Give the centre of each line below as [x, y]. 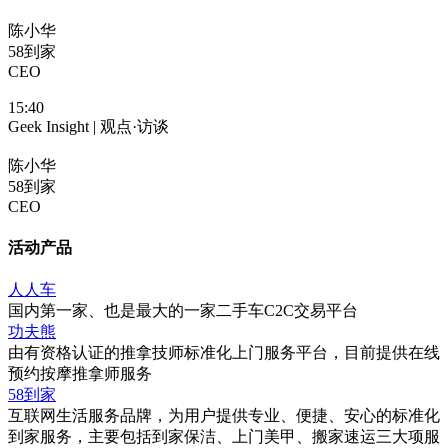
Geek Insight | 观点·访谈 [88, 127]
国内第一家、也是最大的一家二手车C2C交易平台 [183, 310]
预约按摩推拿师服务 [80, 373]
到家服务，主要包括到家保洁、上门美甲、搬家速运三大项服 [224, 436]
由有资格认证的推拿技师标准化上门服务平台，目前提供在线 [224, 352]
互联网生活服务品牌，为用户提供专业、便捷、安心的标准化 [224, 415]
